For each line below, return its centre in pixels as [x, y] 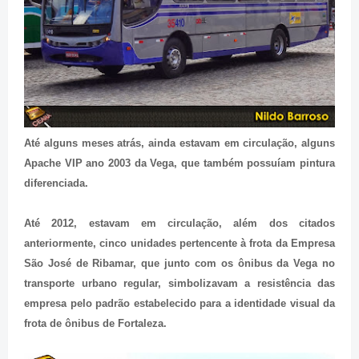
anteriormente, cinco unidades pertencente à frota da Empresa [179, 243]
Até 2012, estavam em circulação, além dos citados [179, 223]
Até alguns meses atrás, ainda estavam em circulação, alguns [179, 143]
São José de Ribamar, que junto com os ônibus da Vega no [179, 263]
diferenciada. [56, 183]
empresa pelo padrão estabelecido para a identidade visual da [179, 303]
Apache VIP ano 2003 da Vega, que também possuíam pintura [179, 163]
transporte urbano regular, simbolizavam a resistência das [179, 283]
